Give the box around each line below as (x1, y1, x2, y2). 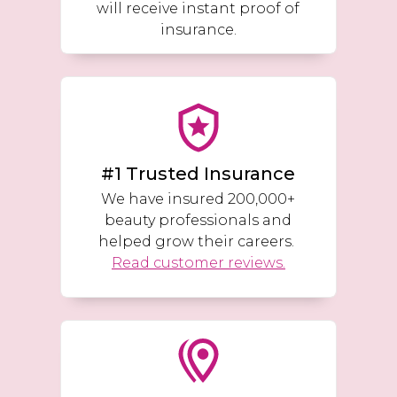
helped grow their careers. (98, 232, 299, 250)
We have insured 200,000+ (101, 190, 296, 207)
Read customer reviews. (111, 253, 285, 271)
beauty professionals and (105, 211, 292, 229)
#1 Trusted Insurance (101, 162, 296, 184)
